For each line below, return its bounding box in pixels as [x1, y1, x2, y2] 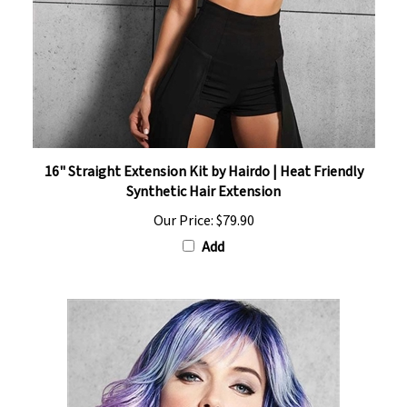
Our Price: [153, 196, 213, 217]
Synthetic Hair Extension [126, 167, 281, 188]
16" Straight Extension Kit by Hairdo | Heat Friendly [44, 147, 363, 168]
